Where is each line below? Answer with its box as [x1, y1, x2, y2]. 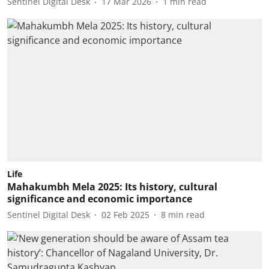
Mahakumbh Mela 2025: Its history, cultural [7, 180, 217, 193]
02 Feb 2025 [101, 208, 150, 220]
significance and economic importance [7, 192, 192, 205]
